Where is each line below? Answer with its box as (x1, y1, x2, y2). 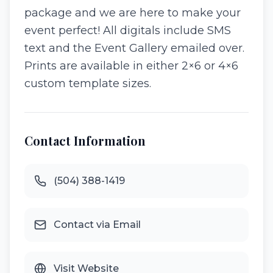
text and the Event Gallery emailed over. (24, 41, 244, 55)
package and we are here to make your (24, 6, 241, 19)
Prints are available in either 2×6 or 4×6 (24, 59, 238, 73)
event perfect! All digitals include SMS (24, 24, 231, 37)
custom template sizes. (24, 77, 151, 90)
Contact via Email (54, 219, 141, 230)
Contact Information (24, 132, 146, 149)
